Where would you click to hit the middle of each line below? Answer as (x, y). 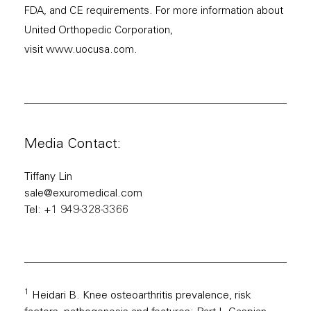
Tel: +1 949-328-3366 (76, 211)
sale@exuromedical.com (83, 194)
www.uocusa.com (90, 51)
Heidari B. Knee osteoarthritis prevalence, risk (140, 296)
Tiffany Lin (48, 177)
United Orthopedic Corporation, (99, 31)
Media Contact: (73, 145)
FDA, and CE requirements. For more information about (154, 12)
